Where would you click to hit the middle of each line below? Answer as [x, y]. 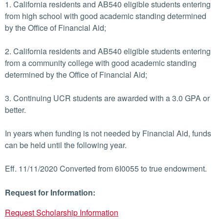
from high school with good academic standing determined [106, 16]
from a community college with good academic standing [101, 63]
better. [15, 110]
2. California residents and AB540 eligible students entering [108, 51]
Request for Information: [50, 192]
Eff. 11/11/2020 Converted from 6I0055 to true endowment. [106, 168]
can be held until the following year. [66, 145]
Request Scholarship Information [62, 212]
